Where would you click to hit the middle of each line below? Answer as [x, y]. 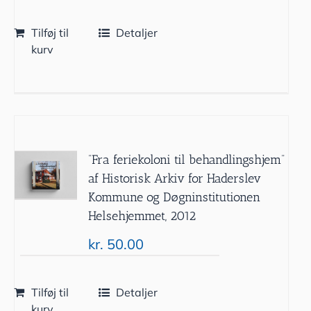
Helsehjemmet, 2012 [142, 216]
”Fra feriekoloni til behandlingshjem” [187, 159]
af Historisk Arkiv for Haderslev [175, 178]
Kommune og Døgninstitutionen [175, 197]
